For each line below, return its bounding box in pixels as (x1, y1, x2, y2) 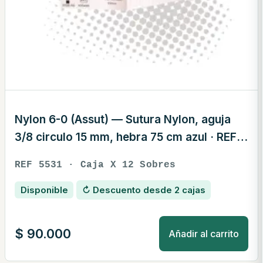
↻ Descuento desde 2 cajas (82, 184, 205, 196)
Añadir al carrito (168, 227, 239, 240)
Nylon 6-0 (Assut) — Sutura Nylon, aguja (15, 112, 231, 126)
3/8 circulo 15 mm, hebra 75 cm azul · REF (15, 130, 237, 144)
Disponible (20, 184, 68, 196)
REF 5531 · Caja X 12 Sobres (15, 159, 176, 170)
